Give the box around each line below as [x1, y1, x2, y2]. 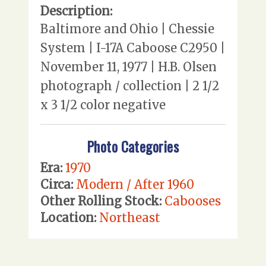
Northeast [99, 210, 160, 226]
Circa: [40, 177, 73, 192]
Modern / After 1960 [76, 177, 194, 192]
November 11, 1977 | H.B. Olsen [40, 59, 217, 74]
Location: [40, 210, 96, 226]
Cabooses [164, 194, 221, 209]
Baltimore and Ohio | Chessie [40, 21, 214, 36]
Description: [40, 3, 112, 18]
